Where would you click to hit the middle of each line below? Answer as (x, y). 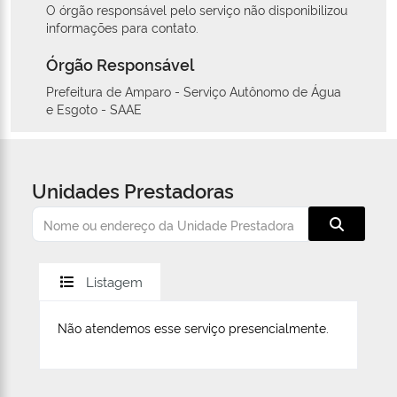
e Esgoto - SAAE (94, 109)
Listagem (114, 282)
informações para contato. (122, 27)
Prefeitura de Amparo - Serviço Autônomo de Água (194, 91)
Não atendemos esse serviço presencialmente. (193, 328)
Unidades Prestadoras (133, 190)
